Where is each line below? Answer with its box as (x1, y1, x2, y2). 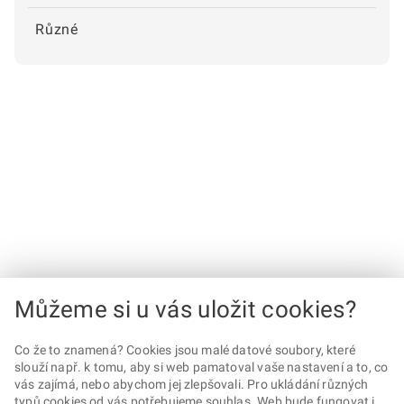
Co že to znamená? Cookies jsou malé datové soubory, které (14, 343, 355, 357)
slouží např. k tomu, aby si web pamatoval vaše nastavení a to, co (14, 360, 389, 374)
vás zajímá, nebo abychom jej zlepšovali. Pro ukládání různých (14, 377, 369, 391)
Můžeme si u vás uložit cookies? (14, 296, 357, 323)
